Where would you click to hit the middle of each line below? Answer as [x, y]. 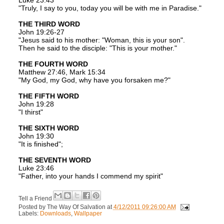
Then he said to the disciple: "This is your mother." [97, 48]
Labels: [29, 213]
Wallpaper [88, 213]
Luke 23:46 [36, 168]
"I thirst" [30, 112]
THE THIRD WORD [49, 24]
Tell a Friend [36, 198]
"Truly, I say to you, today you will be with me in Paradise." [110, 8]
